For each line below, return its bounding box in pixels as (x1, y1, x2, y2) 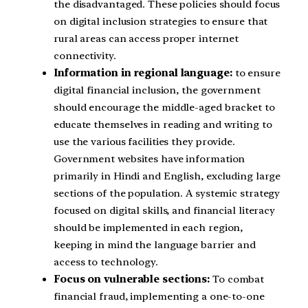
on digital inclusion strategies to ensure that (54, 14, 268, 27)
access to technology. (54, 255, 158, 268)
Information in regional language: (54, 66, 235, 79)
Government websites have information (54, 152, 245, 165)
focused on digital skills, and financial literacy (54, 203, 276, 217)
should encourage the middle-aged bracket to (54, 100, 275, 113)
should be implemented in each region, (54, 221, 243, 234)
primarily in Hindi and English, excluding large (54, 169, 281, 182)
